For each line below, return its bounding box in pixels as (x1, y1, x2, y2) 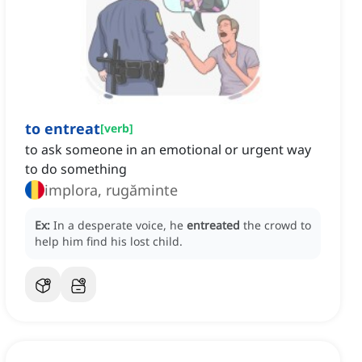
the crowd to (243, 217, 311, 234)
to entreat (25, 119, 100, 139)
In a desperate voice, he (53, 217, 187, 234)
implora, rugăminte (44, 180, 178, 200)
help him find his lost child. (35, 234, 183, 250)
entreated (187, 217, 240, 234)
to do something (25, 160, 127, 179)
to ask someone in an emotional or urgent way (25, 141, 311, 159)
